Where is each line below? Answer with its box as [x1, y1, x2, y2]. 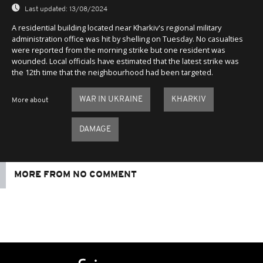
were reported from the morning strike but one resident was [12, 44, 225, 55]
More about [12, 96, 48, 104]
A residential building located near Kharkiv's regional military [12, 22, 221, 33]
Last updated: [25, 6, 68, 13]
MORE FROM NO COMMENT [14, 170, 137, 180]
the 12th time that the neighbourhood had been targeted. [12, 66, 213, 77]
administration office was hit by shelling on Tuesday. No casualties [12, 33, 243, 44]
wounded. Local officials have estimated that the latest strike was [12, 55, 239, 66]
